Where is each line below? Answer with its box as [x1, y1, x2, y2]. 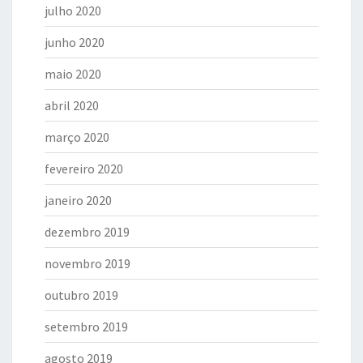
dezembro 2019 [45, 223, 130, 240]
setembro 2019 [45, 318, 128, 335]
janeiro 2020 [45, 191, 112, 208]
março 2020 [45, 128, 109, 145]
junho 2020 [45, 33, 105, 50]
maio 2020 [45, 65, 101, 82]
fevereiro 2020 [45, 160, 123, 177]
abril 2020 [45, 96, 99, 113]
